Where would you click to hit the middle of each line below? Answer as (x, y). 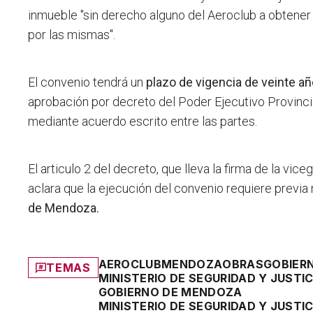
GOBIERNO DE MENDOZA (170, 292)
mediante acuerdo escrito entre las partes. (143, 122)
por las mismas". (72, 35)
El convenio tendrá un (87, 82)
